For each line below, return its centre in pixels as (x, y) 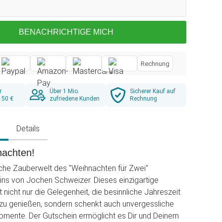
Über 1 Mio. (64, 91)
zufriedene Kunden (75, 99)
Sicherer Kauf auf (153, 91)
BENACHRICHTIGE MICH (66, 32)
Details (28, 129)
